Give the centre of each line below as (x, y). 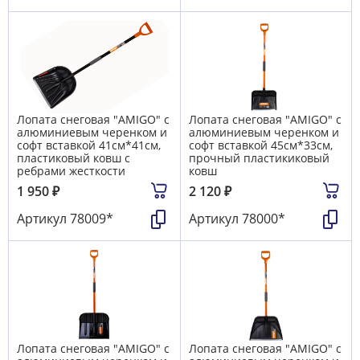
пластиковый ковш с (74, 157)
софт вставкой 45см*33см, (261, 145)
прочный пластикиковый (259, 157)
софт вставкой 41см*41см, (89, 145)
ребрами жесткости (71, 170)
